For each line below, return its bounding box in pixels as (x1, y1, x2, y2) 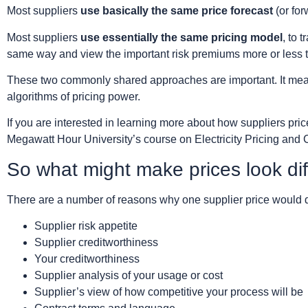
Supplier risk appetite (34, 220, 137, 232)
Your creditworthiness (34, 253, 140, 265)
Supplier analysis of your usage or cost (34, 269, 223, 282)
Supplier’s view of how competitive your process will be (34, 286, 303, 298)
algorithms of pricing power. (7, 90, 140, 102)
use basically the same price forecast (80, 5, 273, 17)
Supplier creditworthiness (34, 236, 158, 249)
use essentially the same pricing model (80, 31, 283, 43)
